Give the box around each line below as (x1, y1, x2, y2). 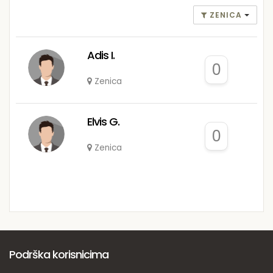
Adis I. (87, 47, 115, 63)
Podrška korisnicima (9, 246, 108, 262)
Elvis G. (87, 113, 119, 129)
